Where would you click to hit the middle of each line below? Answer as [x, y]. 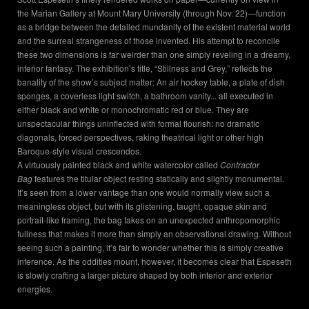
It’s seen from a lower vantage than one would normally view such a [143, 192]
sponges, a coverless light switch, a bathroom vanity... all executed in [145, 96]
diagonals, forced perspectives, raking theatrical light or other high [140, 137]
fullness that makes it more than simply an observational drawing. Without [154, 234]
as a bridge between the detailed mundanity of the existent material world [154, 27]
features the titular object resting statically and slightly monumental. [158, 179]
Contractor [240, 165]
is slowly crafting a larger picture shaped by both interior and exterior [145, 275]
